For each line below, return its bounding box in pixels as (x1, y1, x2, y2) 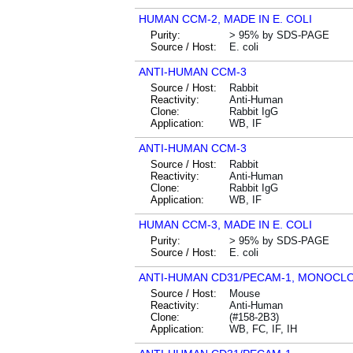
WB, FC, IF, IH (229, 323, 297, 335)
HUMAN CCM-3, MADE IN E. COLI (139, 218, 312, 231)
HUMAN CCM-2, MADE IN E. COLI (139, 13, 312, 25)
